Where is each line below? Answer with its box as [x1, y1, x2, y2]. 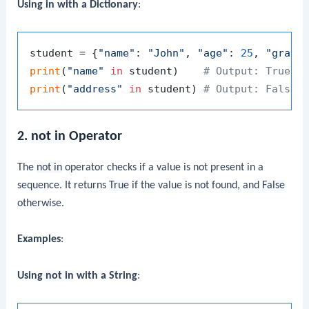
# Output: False [203, 82, 297, 95]
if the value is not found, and [129, 180, 263, 192]
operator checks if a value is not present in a [62, 162, 264, 174]
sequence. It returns [17, 180, 110, 192]
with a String [74, 270, 138, 281]
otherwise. [17, 198, 65, 210]
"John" [148, 46, 186, 59]
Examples [17, 234, 61, 246]
